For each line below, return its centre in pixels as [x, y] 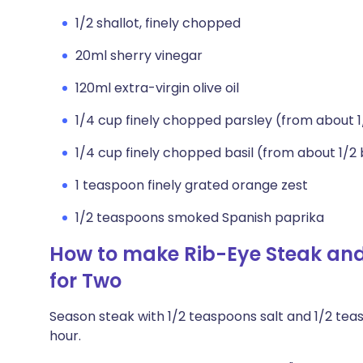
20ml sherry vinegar [139, 56]
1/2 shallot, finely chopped [158, 23]
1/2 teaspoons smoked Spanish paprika [200, 218]
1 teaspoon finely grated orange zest [192, 185]
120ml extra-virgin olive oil [157, 88]
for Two [85, 281]
